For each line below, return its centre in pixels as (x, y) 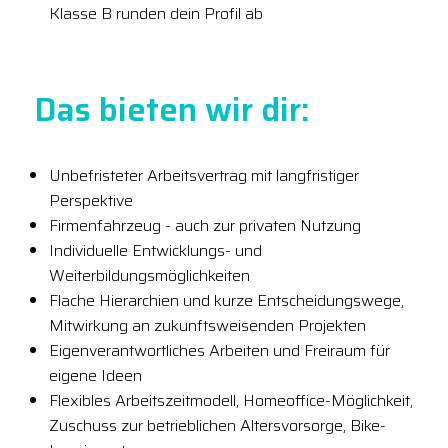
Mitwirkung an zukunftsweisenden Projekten (207, 325)
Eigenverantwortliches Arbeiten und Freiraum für (219, 350)
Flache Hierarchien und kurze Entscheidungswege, (226, 300)
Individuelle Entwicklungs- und (155, 250)
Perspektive (91, 200)
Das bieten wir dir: (171, 109)
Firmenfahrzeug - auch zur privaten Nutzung (205, 225)
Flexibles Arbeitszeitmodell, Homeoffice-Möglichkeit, (231, 400)
